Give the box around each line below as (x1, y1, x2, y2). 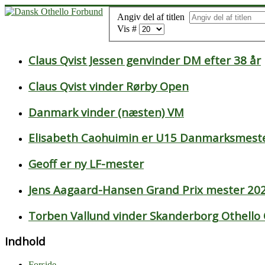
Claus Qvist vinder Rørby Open (28, 79, 189, 94)
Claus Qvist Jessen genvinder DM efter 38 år (28, 53, 261, 68)
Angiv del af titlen (117, 11, 189, 22)
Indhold (5, 234, 46, 249)
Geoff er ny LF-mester (28, 156, 144, 172)
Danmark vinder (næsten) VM (28, 104, 184, 119)
